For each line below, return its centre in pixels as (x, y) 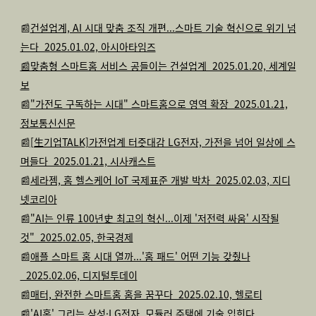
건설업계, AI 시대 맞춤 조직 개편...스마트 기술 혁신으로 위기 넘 (163, 28)
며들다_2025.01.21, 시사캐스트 (88, 161)
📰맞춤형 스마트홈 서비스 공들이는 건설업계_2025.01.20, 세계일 (158, 66)
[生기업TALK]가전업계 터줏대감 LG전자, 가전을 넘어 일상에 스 (163, 142)
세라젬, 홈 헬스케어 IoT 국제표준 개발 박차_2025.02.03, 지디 (160, 180)
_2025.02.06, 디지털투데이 (79, 275)
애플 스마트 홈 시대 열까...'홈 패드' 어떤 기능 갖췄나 (140, 256)
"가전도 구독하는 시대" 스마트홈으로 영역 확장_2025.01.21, (159, 104)
